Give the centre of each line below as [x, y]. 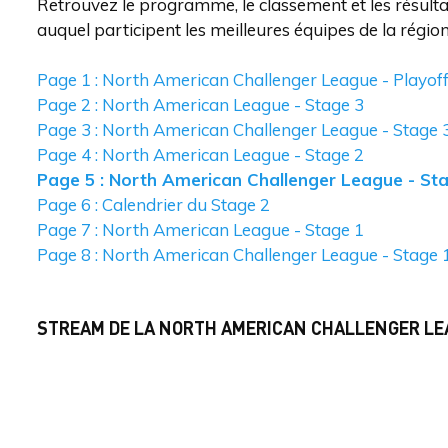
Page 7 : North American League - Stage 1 [200, 229]
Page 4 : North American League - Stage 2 [200, 154]
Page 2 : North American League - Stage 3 [200, 104]
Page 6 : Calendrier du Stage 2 [153, 204]
